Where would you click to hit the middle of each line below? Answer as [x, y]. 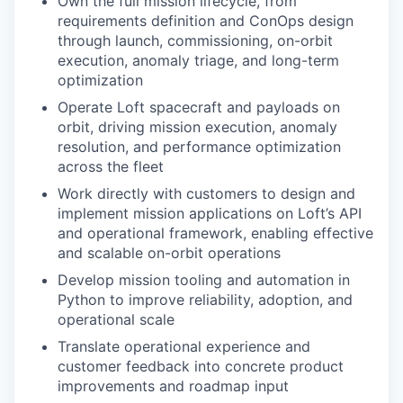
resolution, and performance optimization [199, 147]
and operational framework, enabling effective [215, 233]
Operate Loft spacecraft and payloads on [199, 107]
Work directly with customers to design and [206, 194]
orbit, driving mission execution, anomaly [197, 127]
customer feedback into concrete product [201, 367]
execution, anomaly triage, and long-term [198, 61]
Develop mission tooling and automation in [204, 280]
